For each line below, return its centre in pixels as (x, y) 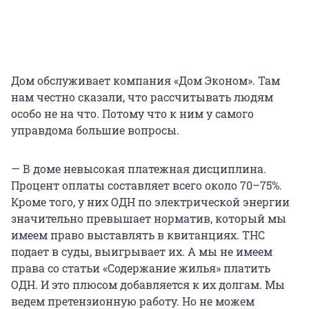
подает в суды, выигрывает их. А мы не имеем (142, 252)
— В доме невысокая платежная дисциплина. (139, 169)
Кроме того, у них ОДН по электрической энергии (150, 202)
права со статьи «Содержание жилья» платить (141, 268)
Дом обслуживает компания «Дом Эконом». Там (146, 81)
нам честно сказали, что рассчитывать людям (142, 97)
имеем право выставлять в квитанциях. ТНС (138, 235)
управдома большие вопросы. (95, 130)
